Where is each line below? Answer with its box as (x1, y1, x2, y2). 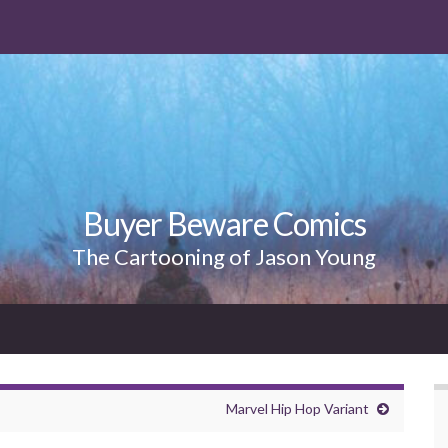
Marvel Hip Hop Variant (226, 399, 369, 417)
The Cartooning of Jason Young (72, 242, 376, 270)
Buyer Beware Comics (82, 203, 366, 243)
